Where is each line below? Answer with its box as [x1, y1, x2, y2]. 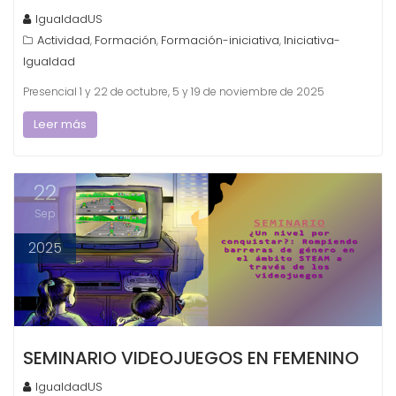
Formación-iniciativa [161, 31, 279, 49]
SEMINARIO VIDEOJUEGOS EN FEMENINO [23, 346, 359, 371]
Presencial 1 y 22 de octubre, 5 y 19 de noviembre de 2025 [23, 83, 324, 99]
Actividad [37, 31, 90, 49]
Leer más [34, 115, 87, 133]
